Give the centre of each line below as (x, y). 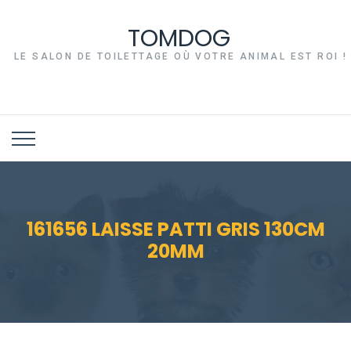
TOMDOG (179, 38)
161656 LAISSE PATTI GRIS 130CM (175, 229)
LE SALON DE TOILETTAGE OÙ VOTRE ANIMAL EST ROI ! (181, 56)
